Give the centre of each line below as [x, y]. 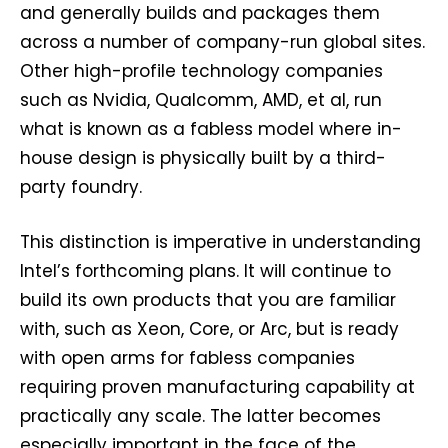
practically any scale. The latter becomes [200, 416]
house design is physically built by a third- [203, 158]
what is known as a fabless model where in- [211, 129]
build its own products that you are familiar [208, 300]
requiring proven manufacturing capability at [217, 387]
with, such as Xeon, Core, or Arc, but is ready [209, 329]
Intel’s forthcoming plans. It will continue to [205, 271]
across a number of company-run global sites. [222, 42]
